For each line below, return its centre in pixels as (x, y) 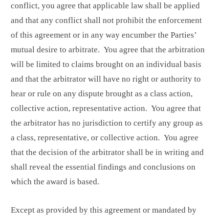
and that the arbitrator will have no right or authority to (106, 79)
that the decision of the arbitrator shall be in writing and (107, 153)
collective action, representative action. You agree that (106, 109)
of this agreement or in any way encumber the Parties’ (104, 35)
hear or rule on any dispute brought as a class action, (102, 94)
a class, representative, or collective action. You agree (105, 138)
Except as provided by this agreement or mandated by (104, 210)
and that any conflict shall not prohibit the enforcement (106, 21)
